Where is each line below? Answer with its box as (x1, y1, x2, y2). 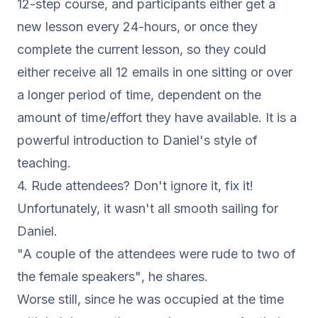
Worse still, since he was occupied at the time (17, 292, 284, 307)
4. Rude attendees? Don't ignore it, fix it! (17, 178, 253, 193)
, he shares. (141, 269, 208, 284)
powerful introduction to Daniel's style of (17, 133, 258, 148)
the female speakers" (17, 269, 141, 284)
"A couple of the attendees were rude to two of (17, 246, 296, 261)
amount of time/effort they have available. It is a (17, 110, 297, 125)
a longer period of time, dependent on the (17, 87, 261, 102)
